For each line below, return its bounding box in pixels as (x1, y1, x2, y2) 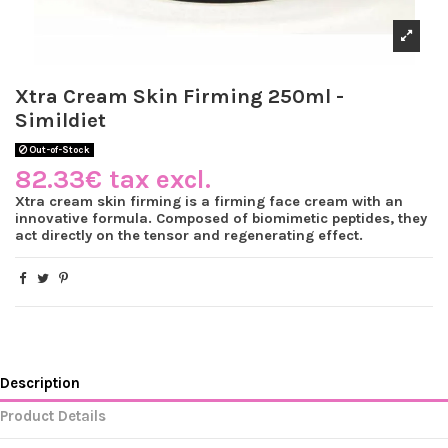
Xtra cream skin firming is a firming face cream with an (15, 192, 403, 210)
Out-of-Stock (26, 144, 90, 156)
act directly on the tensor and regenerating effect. (15, 226, 363, 244)
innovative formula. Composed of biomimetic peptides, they (15, 209, 427, 227)
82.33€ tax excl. (15, 163, 211, 195)
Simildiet (15, 108, 106, 133)
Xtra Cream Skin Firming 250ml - (15, 84, 344, 109)
